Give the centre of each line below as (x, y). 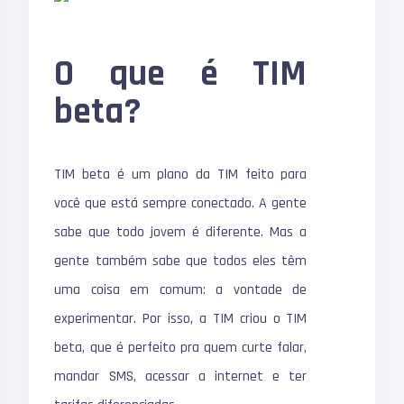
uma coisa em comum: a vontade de (181, 290)
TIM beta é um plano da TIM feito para (181, 174)
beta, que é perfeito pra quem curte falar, (181, 348)
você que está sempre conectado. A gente (181, 203)
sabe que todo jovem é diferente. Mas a (181, 232)
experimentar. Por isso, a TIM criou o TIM (181, 319)
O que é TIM (181, 74)
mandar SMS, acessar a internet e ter (181, 376)
